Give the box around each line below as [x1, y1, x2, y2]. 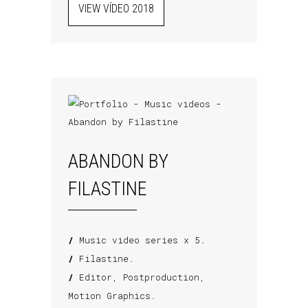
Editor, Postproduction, [74, 271, 205, 283]
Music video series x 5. [74, 234, 206, 246]
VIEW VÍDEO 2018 [78, 2, 154, 15]
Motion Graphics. [68, 289, 156, 302]
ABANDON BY [68, 150, 168, 173]
